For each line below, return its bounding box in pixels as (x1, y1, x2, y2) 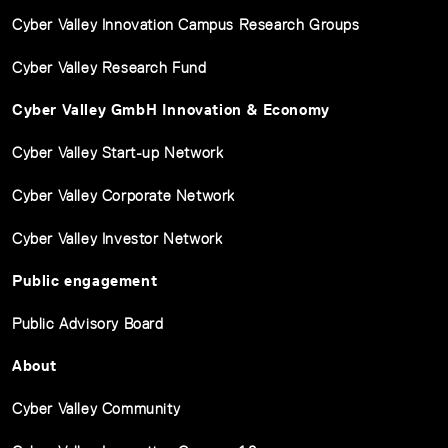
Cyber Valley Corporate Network (12, 186, 235, 204)
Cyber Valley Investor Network (12, 229, 223, 247)
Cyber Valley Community (12, 399, 181, 417)
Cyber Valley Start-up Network (12, 143, 224, 161)
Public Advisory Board (12, 314, 164, 332)
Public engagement (12, 271, 158, 289)
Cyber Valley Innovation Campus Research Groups (12, 15, 360, 33)
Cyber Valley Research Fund (12, 58, 207, 76)
